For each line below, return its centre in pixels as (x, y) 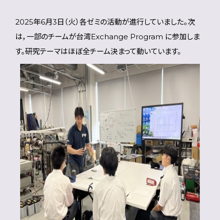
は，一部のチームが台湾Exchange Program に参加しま (108, 37)
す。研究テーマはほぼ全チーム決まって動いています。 (98, 51)
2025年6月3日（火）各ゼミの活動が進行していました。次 (105, 22)
